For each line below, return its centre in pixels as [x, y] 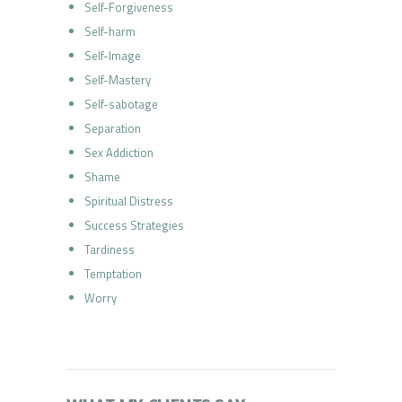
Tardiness [109, 249]
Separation [112, 128]
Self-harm [109, 31]
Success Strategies [134, 225]
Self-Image [112, 56]
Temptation [113, 274]
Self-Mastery [117, 80]
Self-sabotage [121, 104]
